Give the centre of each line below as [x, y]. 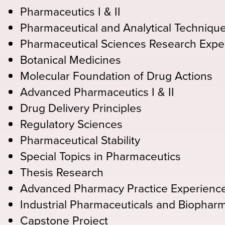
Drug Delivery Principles [81, 107]
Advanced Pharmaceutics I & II [97, 91]
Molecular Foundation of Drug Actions [116, 75]
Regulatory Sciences [71, 123]
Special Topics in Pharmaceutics [100, 155]
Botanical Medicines [71, 59]
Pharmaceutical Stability [80, 139]
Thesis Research [62, 172]
